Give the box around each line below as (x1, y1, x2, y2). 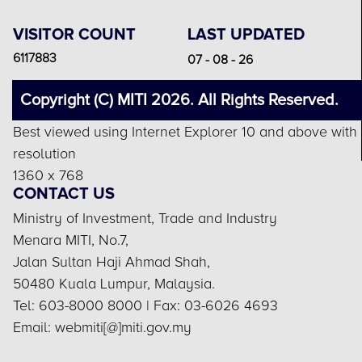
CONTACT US (13, 183, 115, 204)
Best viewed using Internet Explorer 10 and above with (13, 122, 357, 141)
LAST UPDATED (187, 24, 305, 44)
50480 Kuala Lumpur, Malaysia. (13, 274, 215, 293)
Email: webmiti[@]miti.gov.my (13, 318, 192, 336)
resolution (13, 144, 76, 162)
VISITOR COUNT (13, 24, 136, 44)
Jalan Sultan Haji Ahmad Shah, (13, 252, 210, 271)
